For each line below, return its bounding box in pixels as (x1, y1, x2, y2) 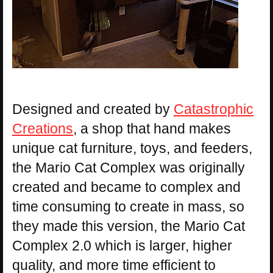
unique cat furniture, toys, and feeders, (12, 140, 252, 156)
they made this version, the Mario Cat (12, 218, 245, 234)
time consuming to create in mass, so (12, 199, 244, 214)
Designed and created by (12, 101, 174, 117)
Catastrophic (174, 101, 253, 117)
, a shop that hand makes (73, 121, 231, 136)
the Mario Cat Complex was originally (12, 160, 245, 175)
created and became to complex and (12, 179, 241, 195)
